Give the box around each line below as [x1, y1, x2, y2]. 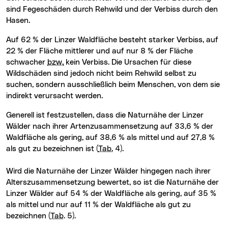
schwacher [6, 59, 47, 66]
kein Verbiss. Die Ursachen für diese [64, 59, 191, 66]
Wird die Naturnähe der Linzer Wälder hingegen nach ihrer [6, 167, 211, 175]
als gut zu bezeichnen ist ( [6, 145, 98, 153]
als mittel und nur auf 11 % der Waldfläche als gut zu [6, 201, 191, 209]
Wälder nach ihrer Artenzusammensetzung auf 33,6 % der [6, 123, 213, 130]
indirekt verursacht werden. [6, 92, 103, 100]
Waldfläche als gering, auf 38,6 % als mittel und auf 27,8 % [6, 134, 215, 141]
